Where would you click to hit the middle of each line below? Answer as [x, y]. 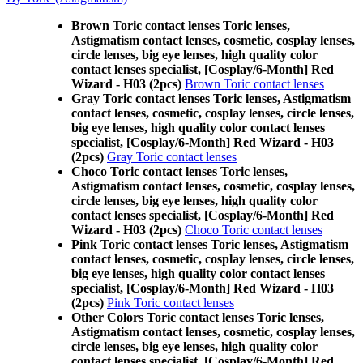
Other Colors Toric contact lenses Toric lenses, [198, 317]
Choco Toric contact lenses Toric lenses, [179, 171]
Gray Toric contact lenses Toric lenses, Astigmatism [211, 98]
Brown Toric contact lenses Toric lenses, [181, 26]
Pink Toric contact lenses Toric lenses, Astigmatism [210, 244]
